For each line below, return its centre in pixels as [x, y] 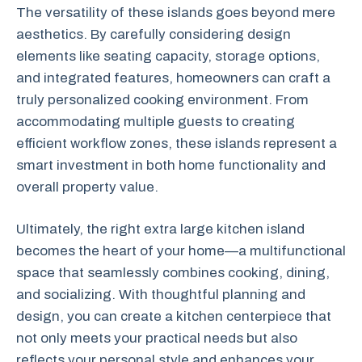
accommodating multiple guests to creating [156, 121]
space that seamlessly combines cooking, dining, [173, 273]
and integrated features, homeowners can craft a [173, 78]
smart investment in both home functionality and [171, 165]
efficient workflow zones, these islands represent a [177, 143]
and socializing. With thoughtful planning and [161, 295]
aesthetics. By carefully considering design [154, 34]
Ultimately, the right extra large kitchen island [160, 229]
